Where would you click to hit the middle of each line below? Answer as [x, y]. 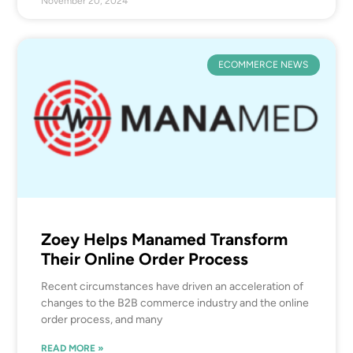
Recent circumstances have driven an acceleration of [173, 286]
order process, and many [102, 319]
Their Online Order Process [145, 258]
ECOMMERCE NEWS [264, 65]
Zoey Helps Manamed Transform [165, 239]
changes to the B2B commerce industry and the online [175, 303]
